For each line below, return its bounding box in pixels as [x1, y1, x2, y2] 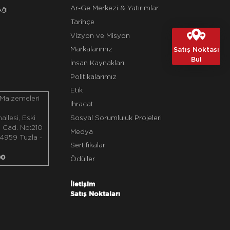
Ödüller [70, 155, 95, 163]
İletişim [70, 180, 95, 188]
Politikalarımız [70, 73, 117, 81]
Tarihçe [70, 18, 95, 26]
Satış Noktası [173, 46, 219, 53]
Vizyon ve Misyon [70, 32, 130, 40]
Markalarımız [70, 46, 113, 53]
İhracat [70, 101, 94, 108]
